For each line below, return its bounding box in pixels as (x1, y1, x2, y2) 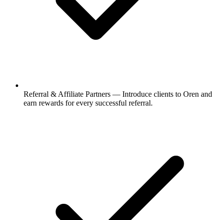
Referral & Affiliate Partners (24, 90, 110, 99)
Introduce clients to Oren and (122, 90, 212, 99)
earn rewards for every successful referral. (24, 99, 153, 108)
